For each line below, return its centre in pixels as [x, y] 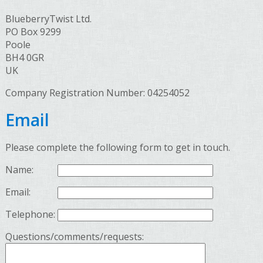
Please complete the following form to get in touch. [117, 147]
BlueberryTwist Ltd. [48, 19]
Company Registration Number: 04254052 [97, 93]
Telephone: [31, 214]
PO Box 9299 [33, 32]
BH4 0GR [24, 58]
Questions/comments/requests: [74, 237]
